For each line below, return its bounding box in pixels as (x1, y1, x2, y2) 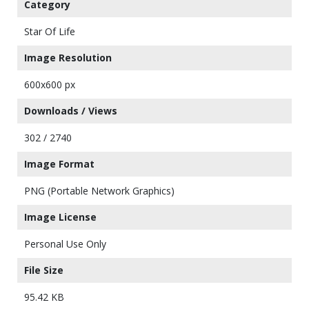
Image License (24, 210, 97, 223)
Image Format (24, 157, 94, 170)
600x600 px (24, 78, 75, 91)
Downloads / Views (24, 104, 117, 117)
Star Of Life (24, 25, 75, 38)
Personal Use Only (24, 237, 106, 250)
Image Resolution (24, 51, 112, 64)
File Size (24, 263, 63, 277)
